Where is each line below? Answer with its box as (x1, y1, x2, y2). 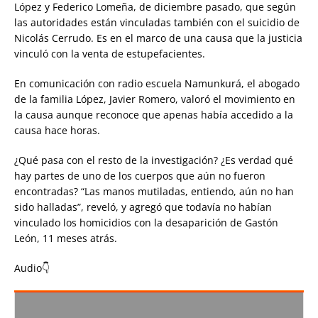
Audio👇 (14, 261, 50, 275)
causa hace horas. (14, 124, 100, 137)
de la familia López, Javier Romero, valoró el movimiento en (14, 92, 295, 106)
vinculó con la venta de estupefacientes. (14, 47, 205, 60)
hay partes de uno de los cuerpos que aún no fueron (14, 169, 265, 182)
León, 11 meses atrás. (14, 231, 117, 245)
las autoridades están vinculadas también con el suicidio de (14, 16, 300, 29)
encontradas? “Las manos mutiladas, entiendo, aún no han (14, 185, 294, 198)
